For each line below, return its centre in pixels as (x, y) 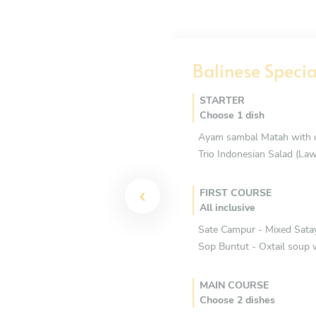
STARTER (222, 101)
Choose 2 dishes (237, 300)
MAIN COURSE (234, 285)
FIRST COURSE (236, 193)
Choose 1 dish (232, 115)
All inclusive (227, 208)
